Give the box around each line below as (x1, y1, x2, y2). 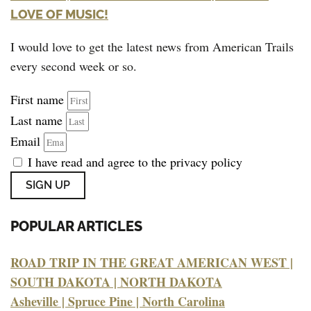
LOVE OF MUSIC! (10, 7, 108, 22)
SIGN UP (26, 178, 70, 192)
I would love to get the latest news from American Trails (10, 38, 294, 56)
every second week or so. (10, 58, 137, 75)
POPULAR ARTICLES (10, 217, 142, 235)
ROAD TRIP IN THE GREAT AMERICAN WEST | (10, 253, 293, 272)
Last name (10, 112, 66, 129)
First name (10, 91, 67, 108)
